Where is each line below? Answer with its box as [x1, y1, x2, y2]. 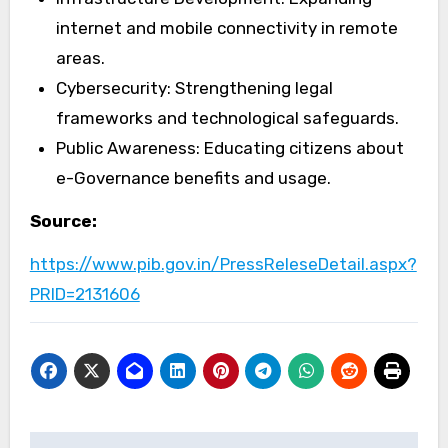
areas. [55, 47, 105, 68]
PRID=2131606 [29, 283, 140, 304]
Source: [29, 210, 97, 231]
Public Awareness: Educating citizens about [55, 137, 404, 158]
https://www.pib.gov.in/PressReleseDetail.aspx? [29, 253, 417, 274]
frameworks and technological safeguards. [55, 107, 399, 128]
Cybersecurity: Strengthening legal [55, 77, 333, 98]
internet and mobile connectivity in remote [55, 17, 398, 38]
